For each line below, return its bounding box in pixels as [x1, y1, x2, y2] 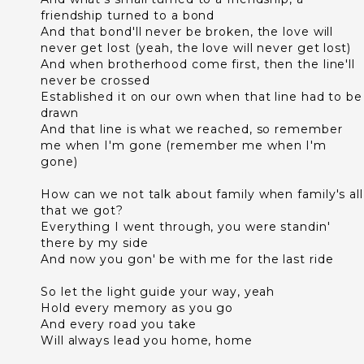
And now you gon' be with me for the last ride [41, 252, 334, 266]
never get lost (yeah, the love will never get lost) [41, 41, 351, 55]
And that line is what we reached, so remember [41, 122, 343, 136]
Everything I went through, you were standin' [41, 219, 331, 234]
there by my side [41, 236, 149, 250]
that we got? [41, 203, 123, 218]
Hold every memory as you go [41, 301, 234, 315]
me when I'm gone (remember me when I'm [41, 138, 327, 153]
